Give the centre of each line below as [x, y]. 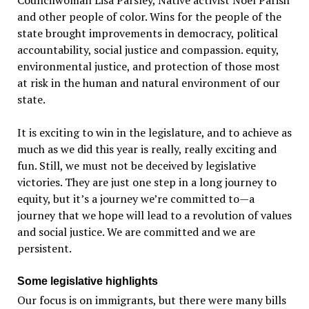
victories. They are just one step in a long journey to [147, 182]
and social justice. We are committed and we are [136, 232]
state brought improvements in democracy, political [147, 33]
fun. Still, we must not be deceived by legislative [136, 166]
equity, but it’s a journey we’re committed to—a [136, 199]
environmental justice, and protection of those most [148, 66]
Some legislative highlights [87, 281]
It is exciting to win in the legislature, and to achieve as [154, 132]
